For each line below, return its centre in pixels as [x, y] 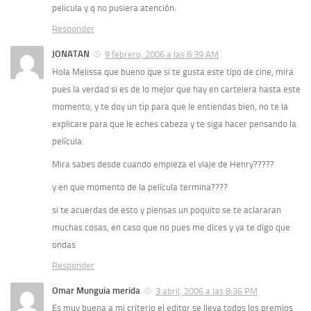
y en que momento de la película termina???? [140, 187]
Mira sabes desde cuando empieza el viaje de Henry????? [163, 164]
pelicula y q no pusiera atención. [114, 8]
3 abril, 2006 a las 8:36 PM [207, 291]
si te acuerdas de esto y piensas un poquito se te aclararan [167, 210]
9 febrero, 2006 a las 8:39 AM [162, 54]
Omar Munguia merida [96, 290]
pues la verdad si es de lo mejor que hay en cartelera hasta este [176, 89]
